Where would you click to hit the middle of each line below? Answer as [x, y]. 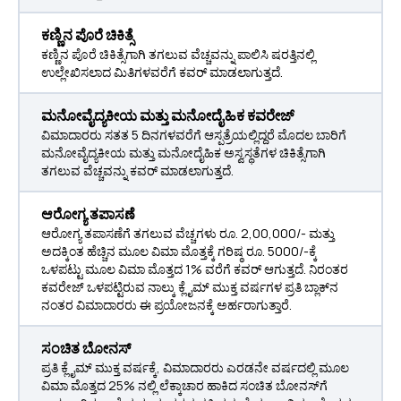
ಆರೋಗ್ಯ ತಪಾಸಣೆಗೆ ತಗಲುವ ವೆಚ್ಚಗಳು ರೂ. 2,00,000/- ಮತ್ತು [188, 233]
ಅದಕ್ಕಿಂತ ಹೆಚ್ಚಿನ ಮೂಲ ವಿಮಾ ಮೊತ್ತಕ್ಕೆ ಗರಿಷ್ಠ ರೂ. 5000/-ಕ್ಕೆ [179, 251]
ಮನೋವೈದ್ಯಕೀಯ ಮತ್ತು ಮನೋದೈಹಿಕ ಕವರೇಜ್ [168, 115]
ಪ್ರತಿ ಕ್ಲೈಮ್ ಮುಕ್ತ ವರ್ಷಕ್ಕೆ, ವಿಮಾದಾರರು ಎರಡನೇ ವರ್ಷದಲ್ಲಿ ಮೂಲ [195, 367]
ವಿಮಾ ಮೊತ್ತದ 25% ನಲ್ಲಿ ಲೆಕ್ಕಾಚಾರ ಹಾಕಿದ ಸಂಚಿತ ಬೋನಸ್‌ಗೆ [184, 385]
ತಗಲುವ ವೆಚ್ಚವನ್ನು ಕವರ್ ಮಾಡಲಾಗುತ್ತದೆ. [137, 171]
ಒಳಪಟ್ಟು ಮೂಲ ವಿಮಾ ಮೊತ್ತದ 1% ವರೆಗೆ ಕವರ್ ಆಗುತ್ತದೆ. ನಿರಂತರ [195, 269]
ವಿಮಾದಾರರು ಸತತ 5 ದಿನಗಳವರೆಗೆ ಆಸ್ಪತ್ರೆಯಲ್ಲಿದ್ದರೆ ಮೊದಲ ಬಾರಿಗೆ [194, 135]
